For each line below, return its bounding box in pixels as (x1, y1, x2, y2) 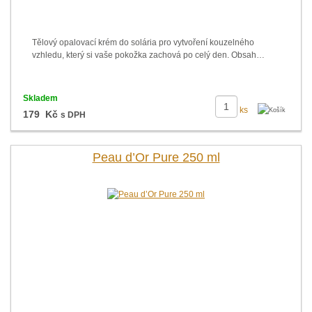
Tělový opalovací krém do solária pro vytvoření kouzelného (32, 38, 254, 47)
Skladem (22, 93, 58, 103)
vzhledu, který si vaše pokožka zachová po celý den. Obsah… (32, 50, 265, 60)
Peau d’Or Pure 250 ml (92, 150, 220, 164)
